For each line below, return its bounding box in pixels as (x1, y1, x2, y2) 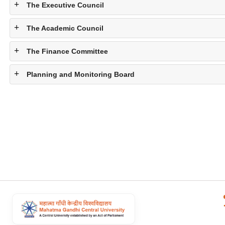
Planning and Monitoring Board (26, 70, 135, 78)
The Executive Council (26, 1, 104, 9)
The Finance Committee (26, 47, 108, 55)
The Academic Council (26, 24, 103, 32)
